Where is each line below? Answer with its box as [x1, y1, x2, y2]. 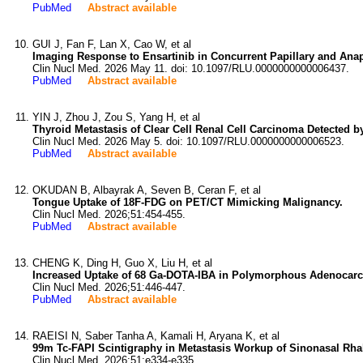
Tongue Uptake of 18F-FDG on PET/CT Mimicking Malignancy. [32, 196, 343, 208]
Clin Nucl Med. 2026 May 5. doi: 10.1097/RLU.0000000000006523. [32, 135, 344, 147]
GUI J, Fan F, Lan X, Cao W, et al [32, 38, 191, 50]
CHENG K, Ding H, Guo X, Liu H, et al [32, 257, 212, 269]
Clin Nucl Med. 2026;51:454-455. [32, 208, 186, 220]
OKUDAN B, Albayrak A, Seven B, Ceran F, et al [32, 184, 261, 196]
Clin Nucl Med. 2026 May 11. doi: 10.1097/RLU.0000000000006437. [32, 62, 349, 75]
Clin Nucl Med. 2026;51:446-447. [32, 281, 186, 293]
